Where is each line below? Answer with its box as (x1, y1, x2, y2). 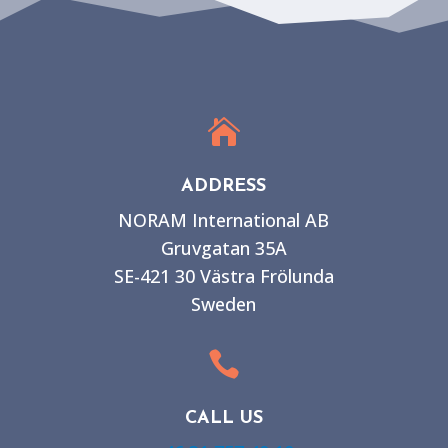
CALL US (184, 409, 263, 429)
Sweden (191, 292, 257, 317)
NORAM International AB (118, 208, 330, 233)
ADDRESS (181, 177, 267, 197)
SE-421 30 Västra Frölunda (113, 264, 334, 289)
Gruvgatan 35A (160, 236, 287, 261)
